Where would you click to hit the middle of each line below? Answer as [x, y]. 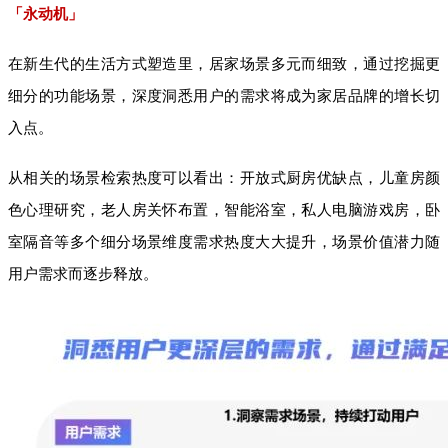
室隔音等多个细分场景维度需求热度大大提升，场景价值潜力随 [224, 241]
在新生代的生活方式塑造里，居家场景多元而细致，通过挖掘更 [224, 63]
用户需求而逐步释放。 [83, 273]
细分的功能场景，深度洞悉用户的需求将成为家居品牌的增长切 [224, 95]
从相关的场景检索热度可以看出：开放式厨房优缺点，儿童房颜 [224, 177]
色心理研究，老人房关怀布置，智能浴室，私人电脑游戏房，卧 [224, 209]
